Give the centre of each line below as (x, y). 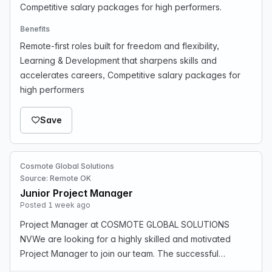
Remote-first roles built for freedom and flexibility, (120, 46)
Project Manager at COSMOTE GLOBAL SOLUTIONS (125, 224)
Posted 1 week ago (55, 205)
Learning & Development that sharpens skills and (118, 60)
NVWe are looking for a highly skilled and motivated (125, 239)
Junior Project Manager (76, 193)
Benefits (35, 29)
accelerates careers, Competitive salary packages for (130, 75)
